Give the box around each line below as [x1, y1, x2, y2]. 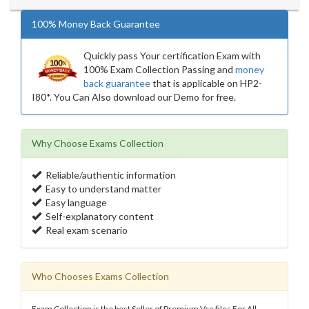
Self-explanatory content [41, 210, 154, 222]
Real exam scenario [41, 224, 128, 236]
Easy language [41, 197, 107, 208]
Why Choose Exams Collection [32, 137, 163, 149]
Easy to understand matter [41, 183, 161, 195]
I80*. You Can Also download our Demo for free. [32, 91, 236, 103]
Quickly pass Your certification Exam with [83, 50, 261, 61]
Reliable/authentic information [41, 169, 176, 181]
